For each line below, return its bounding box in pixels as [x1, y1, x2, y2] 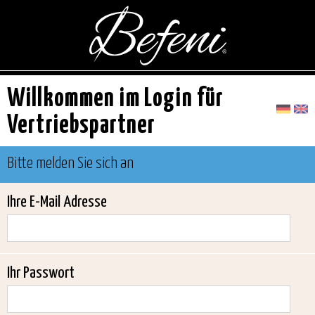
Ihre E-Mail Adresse [7, 194, 107, 210]
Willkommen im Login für [7, 86, 224, 112]
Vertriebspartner [7, 113, 156, 139]
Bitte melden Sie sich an [7, 155, 134, 172]
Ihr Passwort [7, 265, 75, 281]
